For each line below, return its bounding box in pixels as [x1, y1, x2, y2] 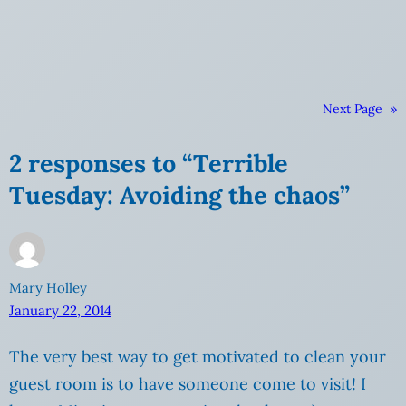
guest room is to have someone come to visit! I [9, 372, 366, 394]
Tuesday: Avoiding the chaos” [9, 179, 350, 211]
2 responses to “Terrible [9, 148, 288, 179]
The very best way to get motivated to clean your [9, 345, 386, 367]
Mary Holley [9, 278, 87, 296]
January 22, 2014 [9, 301, 111, 319]
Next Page [323, 101, 382, 118]
